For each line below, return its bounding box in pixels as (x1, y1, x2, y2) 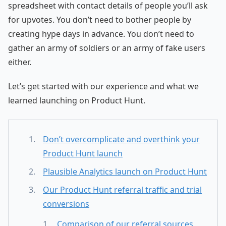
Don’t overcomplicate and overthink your (43, 134, 200, 145)
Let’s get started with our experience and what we (8, 81, 199, 92)
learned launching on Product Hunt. (8, 95, 145, 106)
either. (8, 56, 31, 68)
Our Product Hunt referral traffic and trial (43, 184, 202, 196)
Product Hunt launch (43, 148, 123, 159)
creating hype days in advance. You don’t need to (8, 28, 194, 40)
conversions (43, 198, 89, 210)
